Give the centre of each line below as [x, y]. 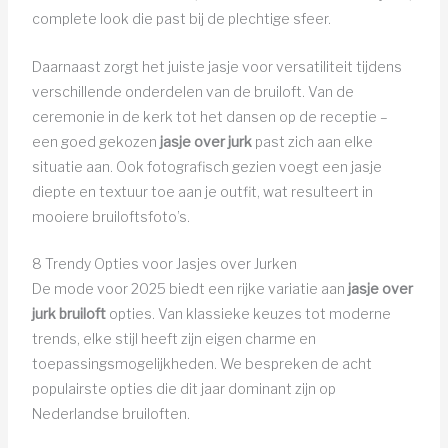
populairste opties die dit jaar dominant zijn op [183, 389]
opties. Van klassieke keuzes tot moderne [248, 314]
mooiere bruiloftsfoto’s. [110, 216]
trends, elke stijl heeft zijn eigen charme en [173, 339]
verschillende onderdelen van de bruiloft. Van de [192, 91]
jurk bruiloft [68, 314]
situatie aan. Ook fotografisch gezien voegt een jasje [206, 166]
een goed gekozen [95, 141]
